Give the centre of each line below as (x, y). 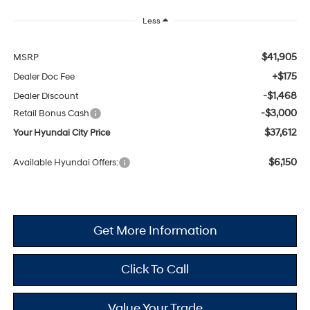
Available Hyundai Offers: (65, 162)
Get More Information (155, 230)
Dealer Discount (45, 96)
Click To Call (155, 269)
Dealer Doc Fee (44, 76)
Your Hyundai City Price (61, 133)
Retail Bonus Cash (51, 113)
